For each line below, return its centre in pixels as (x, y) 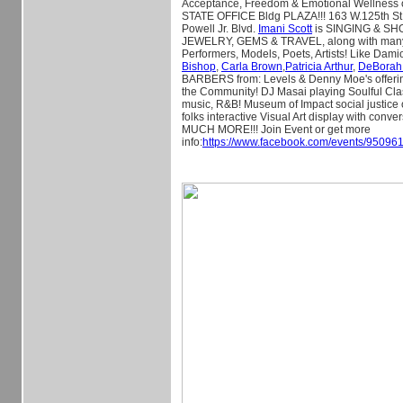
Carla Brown (252, 67)
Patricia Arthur (319, 67)
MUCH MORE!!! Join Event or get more (276, 130)
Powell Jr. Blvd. (220, 29)
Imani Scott (285, 29)
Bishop (199, 67)
